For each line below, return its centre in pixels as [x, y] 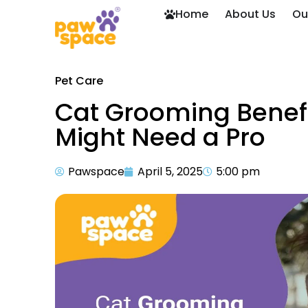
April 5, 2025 [170, 172]
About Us [251, 14]
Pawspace [96, 172]
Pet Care [79, 81]
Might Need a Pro [160, 137]
